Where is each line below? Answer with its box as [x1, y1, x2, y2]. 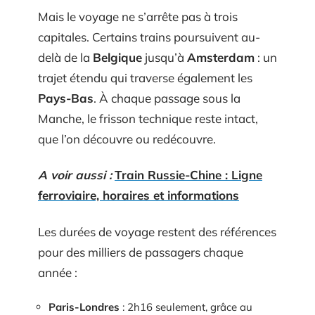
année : [38, 264, 77, 280]
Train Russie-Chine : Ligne [115, 167, 262, 182]
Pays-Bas [38, 90, 94, 105]
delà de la [38, 49, 93, 65]
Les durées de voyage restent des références [38, 224, 276, 239]
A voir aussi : [38, 167, 112, 182]
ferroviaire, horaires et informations [38, 188, 239, 202]
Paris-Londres [49, 300, 120, 314]
